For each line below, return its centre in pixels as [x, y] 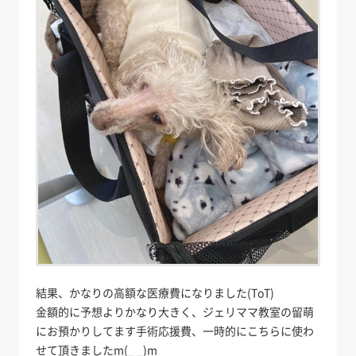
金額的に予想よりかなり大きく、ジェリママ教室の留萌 [175, 311]
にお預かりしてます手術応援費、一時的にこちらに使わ [175, 330]
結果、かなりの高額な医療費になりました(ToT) [155, 292]
